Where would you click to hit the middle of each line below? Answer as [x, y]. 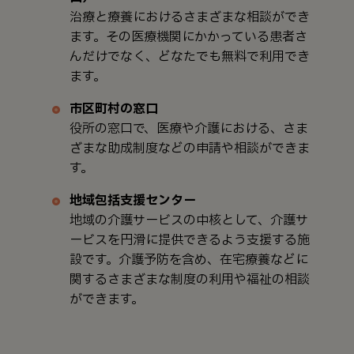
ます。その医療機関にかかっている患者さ [188, 38]
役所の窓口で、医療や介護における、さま [189, 129]
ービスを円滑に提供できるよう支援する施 [190, 241]
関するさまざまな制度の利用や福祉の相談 [190, 280]
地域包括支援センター [133, 201]
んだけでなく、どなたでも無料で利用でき [190, 57]
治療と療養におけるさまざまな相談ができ [190, 18]
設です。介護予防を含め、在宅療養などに [189, 260]
